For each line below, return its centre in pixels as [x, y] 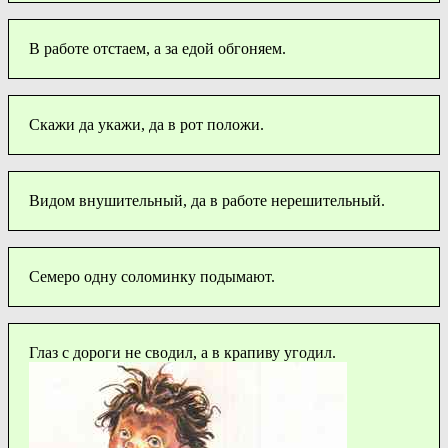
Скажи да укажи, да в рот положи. [146, 124]
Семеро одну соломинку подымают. [152, 276]
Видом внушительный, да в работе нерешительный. [207, 200]
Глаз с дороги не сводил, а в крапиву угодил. [182, 352]
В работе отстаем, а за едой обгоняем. [157, 48]
